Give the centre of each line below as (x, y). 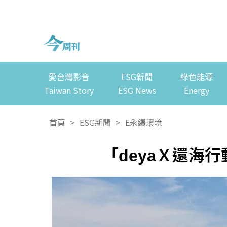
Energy (196, 90)
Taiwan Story (69, 90)
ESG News (137, 90)
